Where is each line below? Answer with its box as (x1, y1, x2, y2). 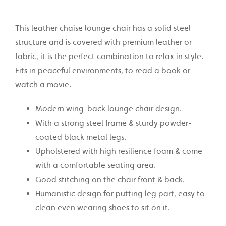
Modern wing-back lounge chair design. (35, 104, 182, 114)
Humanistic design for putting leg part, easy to (35, 189, 205, 198)
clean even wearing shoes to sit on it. (35, 203, 170, 212)
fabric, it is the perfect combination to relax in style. (15, 51, 203, 61)
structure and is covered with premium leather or (15, 37, 192, 47)
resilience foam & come (118, 146, 202, 156)
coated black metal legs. (35, 132, 126, 142)
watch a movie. (15, 80, 71, 89)
